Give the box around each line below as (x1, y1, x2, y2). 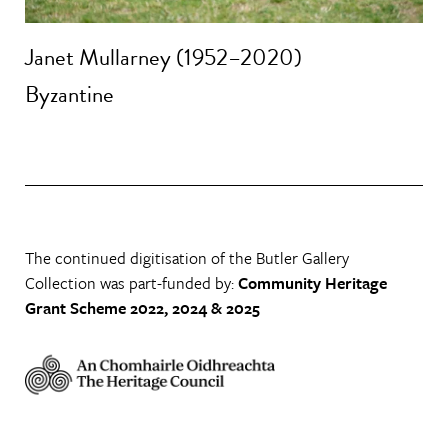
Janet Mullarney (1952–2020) (25, 39, 302, 74)
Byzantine (25, 77, 114, 112)
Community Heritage (238, 270, 387, 295)
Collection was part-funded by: (25, 270, 238, 295)
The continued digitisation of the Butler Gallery (25, 245, 349, 270)
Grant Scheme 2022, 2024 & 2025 (25, 295, 260, 320)
